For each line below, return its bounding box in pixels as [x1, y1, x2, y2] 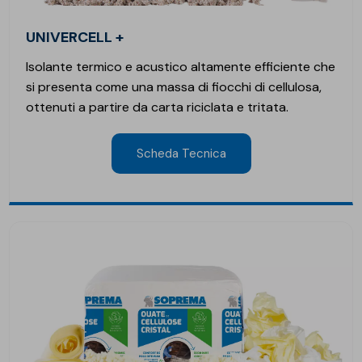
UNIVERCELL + [36, 27, 124, 48]
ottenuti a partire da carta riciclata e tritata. [26, 99, 289, 116]
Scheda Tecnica [136, 145, 226, 162]
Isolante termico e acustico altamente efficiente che [26, 58, 336, 76]
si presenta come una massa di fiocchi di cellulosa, [26, 78, 322, 96]
